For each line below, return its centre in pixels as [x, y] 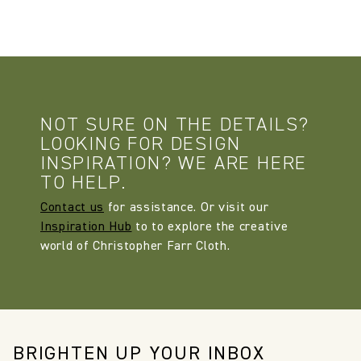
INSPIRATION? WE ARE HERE [174, 163]
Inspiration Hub [86, 228]
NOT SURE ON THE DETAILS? [175, 124]
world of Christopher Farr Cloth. [135, 247]
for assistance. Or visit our [187, 208]
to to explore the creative [210, 228]
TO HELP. [84, 183]
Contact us [72, 208]
